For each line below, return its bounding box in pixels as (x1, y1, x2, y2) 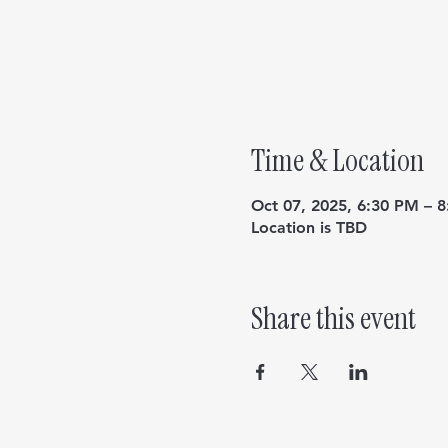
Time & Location (250, 141, 424, 180)
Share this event (250, 299, 416, 338)
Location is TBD (250, 218, 367, 237)
